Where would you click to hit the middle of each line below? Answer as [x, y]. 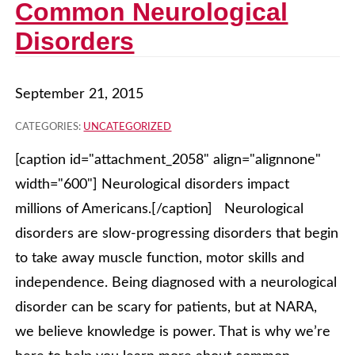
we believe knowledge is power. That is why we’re [173, 332]
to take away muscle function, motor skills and [160, 259]
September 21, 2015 [80, 95]
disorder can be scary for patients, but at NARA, [166, 308]
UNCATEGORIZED [128, 128]
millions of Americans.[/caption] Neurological [160, 210]
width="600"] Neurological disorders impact [153, 185]
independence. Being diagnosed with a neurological [176, 283]
